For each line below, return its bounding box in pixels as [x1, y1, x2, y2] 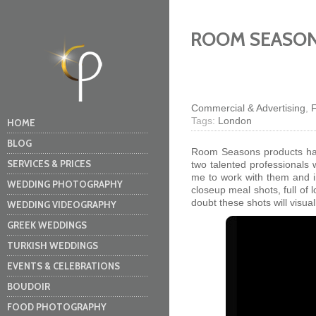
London [217, 115, 252, 126]
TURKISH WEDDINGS [7, 240, 98, 251]
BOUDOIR [7, 281, 50, 292]
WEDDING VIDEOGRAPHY [7, 199, 116, 210]
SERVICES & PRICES [7, 158, 91, 169]
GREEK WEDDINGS [7, 219, 87, 231]
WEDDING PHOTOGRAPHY [7, 178, 123, 190]
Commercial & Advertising [190, 102, 305, 114]
